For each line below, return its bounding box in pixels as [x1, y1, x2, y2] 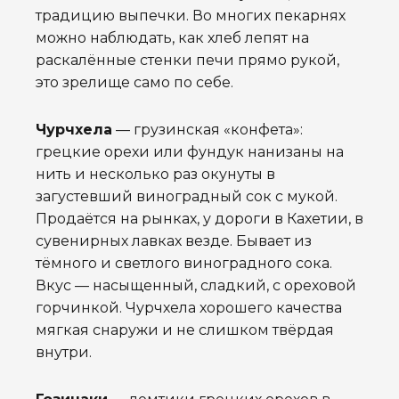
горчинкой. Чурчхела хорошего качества [36, 298, 342, 316]
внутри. [36, 343, 92, 361]
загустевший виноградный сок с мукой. [36, 187, 338, 205]
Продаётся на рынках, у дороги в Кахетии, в [36, 209, 363, 227]
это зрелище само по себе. [36, 73, 233, 91]
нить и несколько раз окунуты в [36, 165, 275, 183]
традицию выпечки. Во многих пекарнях [36, 6, 346, 24]
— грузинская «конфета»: [112, 120, 303, 138]
